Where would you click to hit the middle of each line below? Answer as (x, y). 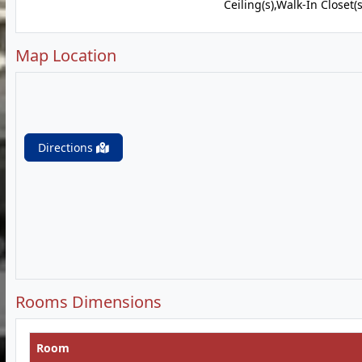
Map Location (66, 55)
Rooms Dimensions (88, 302)
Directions (67, 147)
